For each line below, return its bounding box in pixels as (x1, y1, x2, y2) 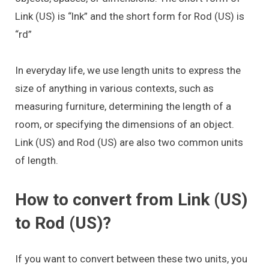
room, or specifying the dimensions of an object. (15, 118, 234, 131)
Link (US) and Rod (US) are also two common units (15, 136, 243, 149)
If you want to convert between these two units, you (15, 252, 247, 265)
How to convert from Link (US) (15, 189, 247, 210)
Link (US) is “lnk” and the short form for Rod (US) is (15, 10, 244, 22)
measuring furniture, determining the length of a (15, 100, 231, 113)
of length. (15, 154, 58, 167)
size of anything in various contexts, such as (15, 82, 214, 95)
